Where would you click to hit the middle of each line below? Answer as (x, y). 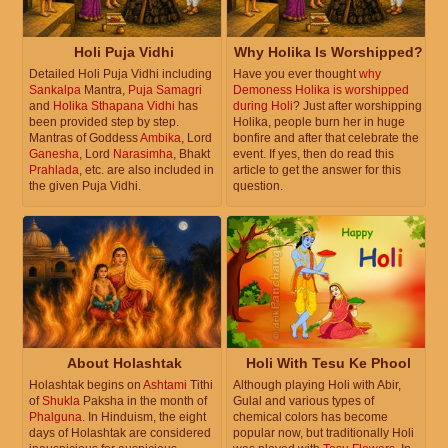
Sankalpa (55, 89)
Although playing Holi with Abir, (317, 385)
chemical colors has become (310, 417)
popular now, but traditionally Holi (323, 433)
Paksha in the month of (143, 401)
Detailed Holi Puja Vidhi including (120, 73)
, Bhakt (191, 153)
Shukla (61, 401)
